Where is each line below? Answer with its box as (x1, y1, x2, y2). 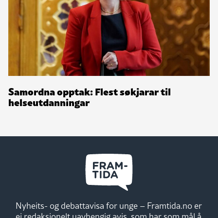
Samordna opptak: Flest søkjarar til (8, 84, 171, 99)
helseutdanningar (8, 94, 90, 109)
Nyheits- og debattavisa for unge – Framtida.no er (16, 200, 202, 212)
